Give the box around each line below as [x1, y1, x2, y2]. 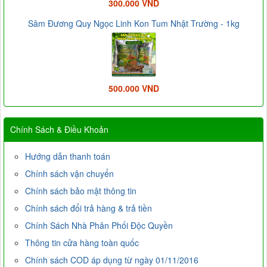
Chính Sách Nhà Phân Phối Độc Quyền [25, 219, 173, 232]
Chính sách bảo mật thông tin [25, 185, 136, 197]
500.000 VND [108, 82, 159, 95]
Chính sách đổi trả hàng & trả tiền [25, 202, 152, 215]
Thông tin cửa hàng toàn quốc [25, 237, 139, 249]
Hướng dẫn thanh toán [25, 150, 110, 163]
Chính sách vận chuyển [25, 167, 114, 180]
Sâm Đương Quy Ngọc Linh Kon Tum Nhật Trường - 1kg [27, 17, 240, 30]
